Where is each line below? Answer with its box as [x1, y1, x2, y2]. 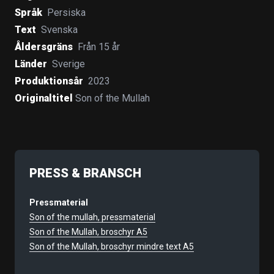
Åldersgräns [15, 41, 73, 53]
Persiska [47, 7, 86, 18]
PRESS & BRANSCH [29, 166, 141, 180]
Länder [15, 58, 47, 70]
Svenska [41, 24, 78, 35]
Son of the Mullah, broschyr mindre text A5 [29, 242, 194, 251]
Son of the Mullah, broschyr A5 [29, 227, 147, 237]
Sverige [52, 58, 85, 70]
